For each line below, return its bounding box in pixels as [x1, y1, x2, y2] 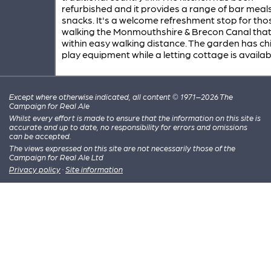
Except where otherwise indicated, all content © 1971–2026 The [9, 91, 233, 101]
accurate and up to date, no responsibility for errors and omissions [9, 122, 248, 131]
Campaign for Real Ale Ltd [9, 152, 104, 162]
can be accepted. [9, 131, 72, 140]
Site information [65, 164, 123, 174]
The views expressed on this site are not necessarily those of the [9, 143, 236, 152]
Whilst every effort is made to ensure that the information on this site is [9, 113, 261, 122]
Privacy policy [9, 164, 61, 174]
